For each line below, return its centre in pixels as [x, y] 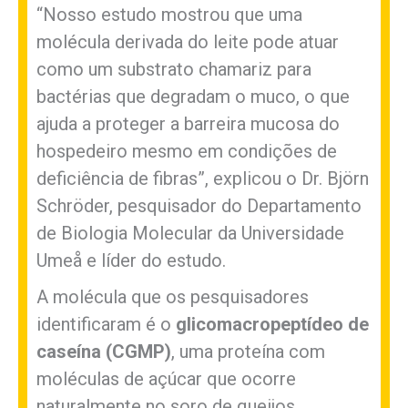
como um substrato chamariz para [174, 69]
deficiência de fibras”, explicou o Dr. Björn [203, 178]
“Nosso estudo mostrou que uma [169, 14]
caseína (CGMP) [104, 351]
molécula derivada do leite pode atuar [188, 41]
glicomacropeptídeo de [272, 324]
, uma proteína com [248, 351]
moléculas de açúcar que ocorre [166, 378]
